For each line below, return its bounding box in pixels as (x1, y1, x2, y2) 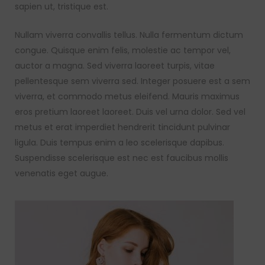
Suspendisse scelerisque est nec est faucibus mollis (15, 152, 228, 164)
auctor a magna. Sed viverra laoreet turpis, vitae (15, 60, 215, 72)
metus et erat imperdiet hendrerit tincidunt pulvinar (15, 121, 230, 133)
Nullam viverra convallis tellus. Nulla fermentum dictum (15, 29, 243, 41)
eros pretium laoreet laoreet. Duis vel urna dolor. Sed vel (15, 106, 245, 118)
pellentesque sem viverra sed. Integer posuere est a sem (15, 75, 250, 87)
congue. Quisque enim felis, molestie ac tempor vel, (15, 44, 231, 56)
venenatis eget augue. (15, 167, 108, 179)
